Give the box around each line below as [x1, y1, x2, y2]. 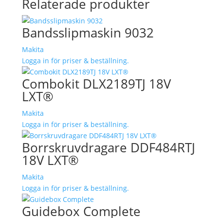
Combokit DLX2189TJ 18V [21, 74, 171, 92]
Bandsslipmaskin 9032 [21, 23, 154, 41]
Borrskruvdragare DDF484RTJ [21, 138, 195, 156]
